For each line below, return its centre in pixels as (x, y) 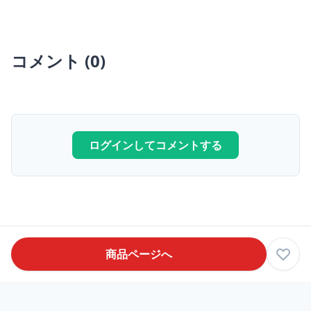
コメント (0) (58, 61)
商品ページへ (139, 254)
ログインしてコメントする (155, 145)
